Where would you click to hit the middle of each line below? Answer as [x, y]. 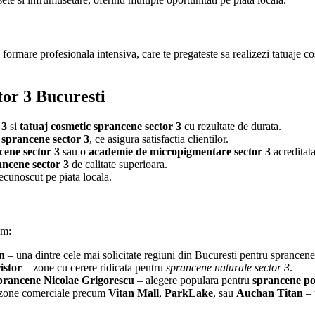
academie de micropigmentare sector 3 [180, 151]
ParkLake [189, 293]
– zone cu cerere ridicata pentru [94, 268]
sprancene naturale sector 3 [228, 268]
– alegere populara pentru [193, 281]
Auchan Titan [270, 293]
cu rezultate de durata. [231, 126]
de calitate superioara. [118, 164]
